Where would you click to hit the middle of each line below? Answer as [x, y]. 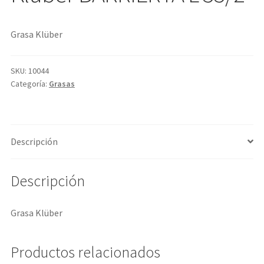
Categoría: [29, 83]
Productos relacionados [85, 252]
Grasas [62, 83]
